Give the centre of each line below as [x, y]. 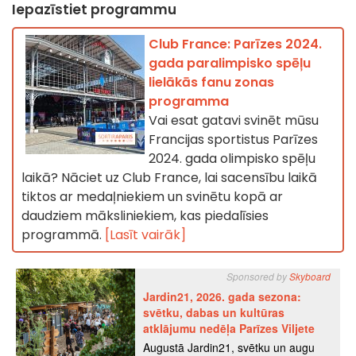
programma [189, 102]
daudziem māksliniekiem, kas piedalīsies [145, 216]
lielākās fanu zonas [211, 83]
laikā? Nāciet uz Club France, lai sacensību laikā [169, 178]
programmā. [63, 235]
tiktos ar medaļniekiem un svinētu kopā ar [152, 197]
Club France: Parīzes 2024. [235, 44]
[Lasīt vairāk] [145, 235]
